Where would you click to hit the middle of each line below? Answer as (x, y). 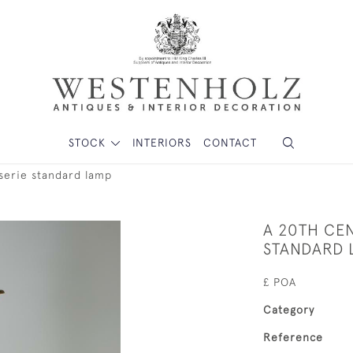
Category (289, 310)
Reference (293, 337)
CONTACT (230, 143)
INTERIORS (162, 143)
